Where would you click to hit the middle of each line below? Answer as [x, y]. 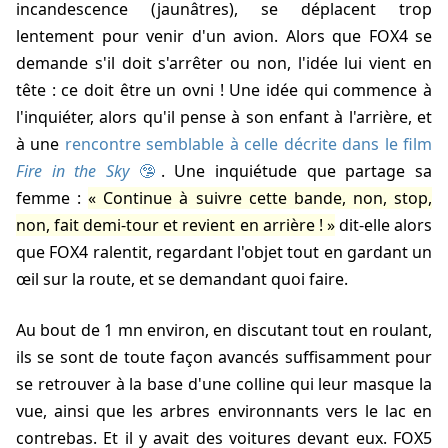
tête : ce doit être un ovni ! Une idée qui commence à [224, 90]
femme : [52, 198]
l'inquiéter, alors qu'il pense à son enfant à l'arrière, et [224, 117]
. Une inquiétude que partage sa [296, 171]
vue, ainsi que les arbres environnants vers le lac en [224, 411]
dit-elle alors [383, 225]
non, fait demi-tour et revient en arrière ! [169, 225]
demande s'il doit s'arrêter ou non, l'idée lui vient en [224, 63]
